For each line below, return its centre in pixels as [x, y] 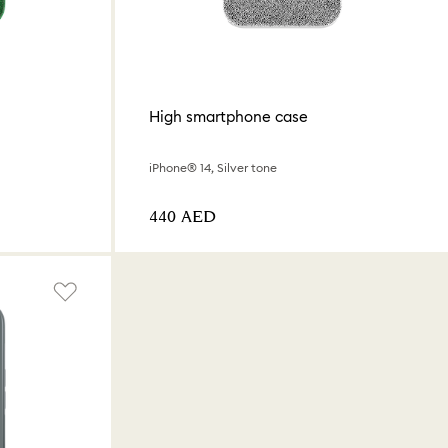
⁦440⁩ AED [182, 217]
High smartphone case [228, 117]
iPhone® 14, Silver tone [213, 167]
